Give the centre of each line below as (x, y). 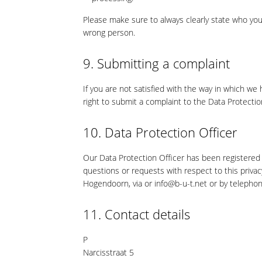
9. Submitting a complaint (156, 63)
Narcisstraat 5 (108, 252)
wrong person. (109, 32)
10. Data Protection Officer (160, 132)
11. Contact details (137, 214)
